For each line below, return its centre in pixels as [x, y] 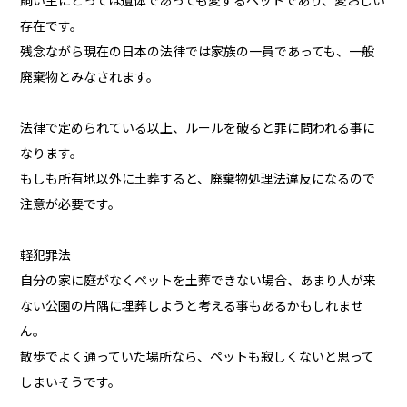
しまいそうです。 [71, 383]
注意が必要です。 [71, 205]
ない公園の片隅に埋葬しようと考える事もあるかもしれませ [192, 307]
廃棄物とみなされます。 [90, 78]
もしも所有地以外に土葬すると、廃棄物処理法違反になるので [198, 179]
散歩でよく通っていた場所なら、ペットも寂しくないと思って [198, 357]
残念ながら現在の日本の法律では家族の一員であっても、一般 [198, 52]
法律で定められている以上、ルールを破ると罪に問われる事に [198, 129]
